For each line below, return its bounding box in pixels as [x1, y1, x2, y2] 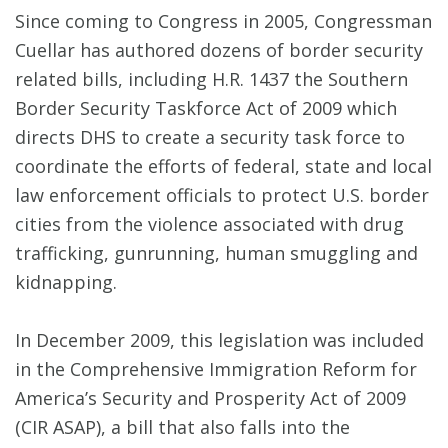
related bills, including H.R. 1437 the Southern [15, 67, 408, 92]
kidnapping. [15, 270, 117, 295]
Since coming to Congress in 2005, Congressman [15, 9, 432, 34]
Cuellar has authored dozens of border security [15, 38, 423, 63]
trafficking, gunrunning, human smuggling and [15, 241, 418, 266]
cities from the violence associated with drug [15, 212, 404, 237]
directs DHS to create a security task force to [15, 125, 405, 150]
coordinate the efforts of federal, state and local [15, 154, 432, 179]
